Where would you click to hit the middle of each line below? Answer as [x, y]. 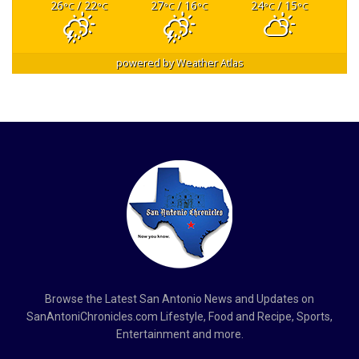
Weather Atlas [210, 63]
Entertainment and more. [179, 334]
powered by [146, 63]
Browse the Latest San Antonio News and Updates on [179, 298]
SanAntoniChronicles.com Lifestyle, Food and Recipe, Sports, [179, 316]
